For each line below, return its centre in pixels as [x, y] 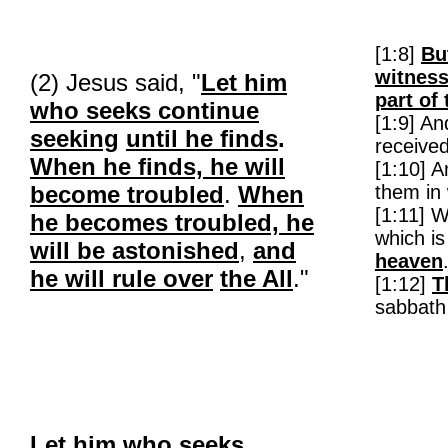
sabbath [410, 307]
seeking [74, 138]
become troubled [127, 194]
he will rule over [121, 278]
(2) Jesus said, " [115, 82]
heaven [409, 261]
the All [256, 278]
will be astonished [134, 250]
